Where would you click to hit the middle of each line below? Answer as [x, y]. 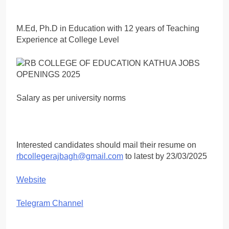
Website [31, 179]
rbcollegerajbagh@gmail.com [70, 156]
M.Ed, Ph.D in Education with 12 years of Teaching [108, 28]
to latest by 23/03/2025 [165, 156]
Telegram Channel [50, 203]
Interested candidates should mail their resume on [106, 145]
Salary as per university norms [71, 98]
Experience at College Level [68, 39]
